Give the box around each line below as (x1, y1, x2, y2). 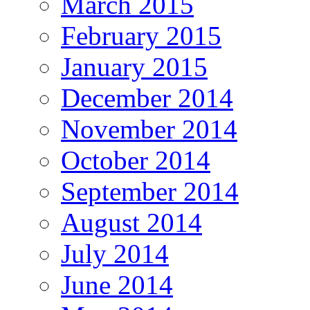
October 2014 (61, 145, 210, 175)
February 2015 (61, 20, 221, 51)
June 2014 (61, 269, 173, 300)
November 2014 (61, 113, 237, 144)
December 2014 (61, 82, 233, 113)
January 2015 (61, 51, 208, 82)
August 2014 (61, 207, 202, 237)
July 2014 (61, 238, 169, 268)
